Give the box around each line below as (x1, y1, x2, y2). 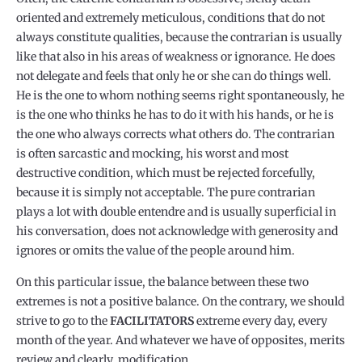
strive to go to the (16, 313, 110, 328)
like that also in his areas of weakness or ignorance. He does (16, 49, 335, 65)
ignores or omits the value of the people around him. (16, 243, 295, 259)
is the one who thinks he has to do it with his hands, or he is (16, 107, 334, 123)
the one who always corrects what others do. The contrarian (16, 127, 335, 142)
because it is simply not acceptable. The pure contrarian (16, 185, 315, 200)
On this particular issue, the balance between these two (16, 274, 309, 289)
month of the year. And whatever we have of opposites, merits (16, 332, 345, 347)
